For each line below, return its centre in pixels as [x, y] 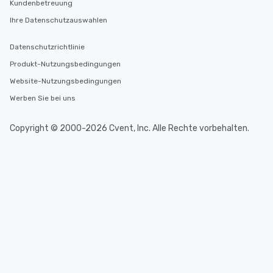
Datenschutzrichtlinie [47, 47]
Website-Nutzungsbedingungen [66, 81]
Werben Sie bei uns [43, 98]
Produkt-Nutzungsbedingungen [65, 64]
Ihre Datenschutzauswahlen [58, 20]
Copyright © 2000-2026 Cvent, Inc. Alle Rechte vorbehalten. [129, 128]
